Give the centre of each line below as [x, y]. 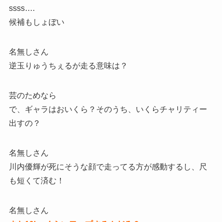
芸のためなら [32, 96]
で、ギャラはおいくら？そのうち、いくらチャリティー [108, 110]
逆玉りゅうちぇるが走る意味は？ [68, 66]
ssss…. [22, 8]
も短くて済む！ [36, 181]
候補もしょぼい [36, 22]
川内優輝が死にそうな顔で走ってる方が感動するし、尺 [108, 167]
